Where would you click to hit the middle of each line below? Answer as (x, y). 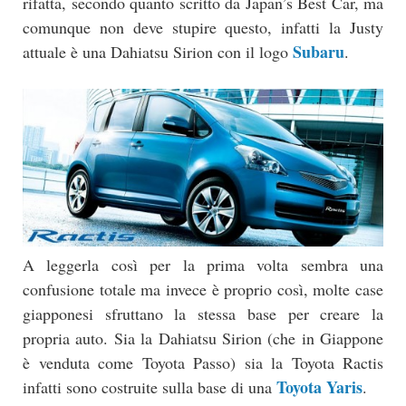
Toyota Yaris (319, 387)
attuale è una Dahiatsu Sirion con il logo (158, 52)
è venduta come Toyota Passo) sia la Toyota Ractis (203, 363)
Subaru (319, 52)
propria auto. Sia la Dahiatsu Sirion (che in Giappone (203, 338)
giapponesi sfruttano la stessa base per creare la (203, 314)
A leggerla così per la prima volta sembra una (203, 265)
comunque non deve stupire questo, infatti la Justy (203, 28)
